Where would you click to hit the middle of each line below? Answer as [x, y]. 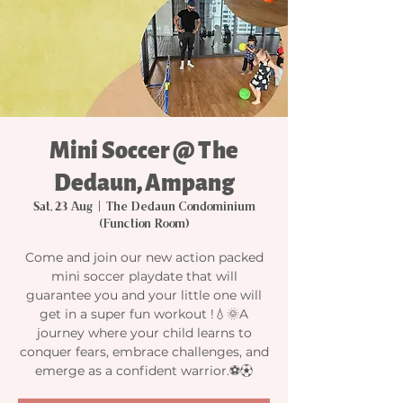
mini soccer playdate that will [144, 276]
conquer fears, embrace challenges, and [144, 351]
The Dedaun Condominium [180, 207]
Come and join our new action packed [144, 257]
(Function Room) [144, 224]
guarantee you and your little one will [144, 295]
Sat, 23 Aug [63, 207]
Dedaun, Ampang [144, 183]
